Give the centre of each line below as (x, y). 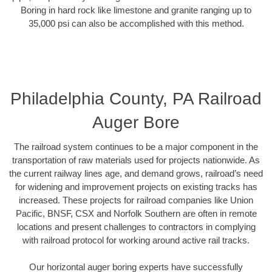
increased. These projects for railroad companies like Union (136, 200)
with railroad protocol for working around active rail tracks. (136, 240)
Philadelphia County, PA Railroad (136, 98)
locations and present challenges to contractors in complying (136, 226)
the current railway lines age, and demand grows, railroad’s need (136, 173)
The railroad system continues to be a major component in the (136, 146)
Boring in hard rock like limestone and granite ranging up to (136, 10)
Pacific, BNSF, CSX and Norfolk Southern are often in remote (136, 213)
